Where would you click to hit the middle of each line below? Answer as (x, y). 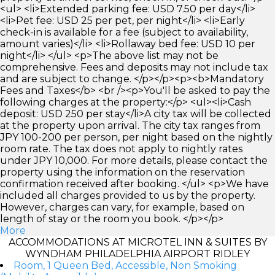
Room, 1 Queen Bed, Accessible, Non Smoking (125, 265)
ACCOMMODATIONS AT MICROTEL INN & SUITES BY (137, 242)
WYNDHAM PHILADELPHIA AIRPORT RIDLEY (137, 254)
